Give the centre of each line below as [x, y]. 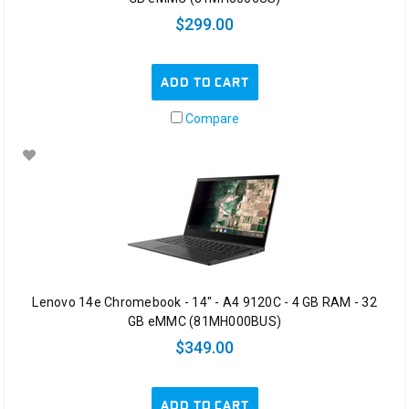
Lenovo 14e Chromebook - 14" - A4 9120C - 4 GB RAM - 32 [204, 302]
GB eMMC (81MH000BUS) [204, 321]
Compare [210, 118]
